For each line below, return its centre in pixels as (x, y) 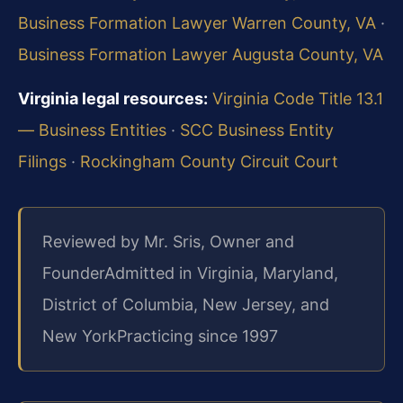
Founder (73, 273)
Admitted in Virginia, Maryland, (221, 273)
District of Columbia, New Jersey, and (186, 305)
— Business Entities (92, 130)
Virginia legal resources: (113, 99)
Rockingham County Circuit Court (209, 162)
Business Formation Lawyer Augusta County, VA (201, 54)
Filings (42, 162)
